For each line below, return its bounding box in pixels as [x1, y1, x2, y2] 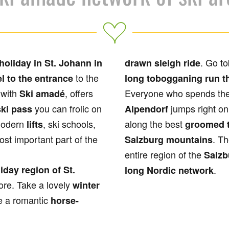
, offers [65, 86, 93, 100]
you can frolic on [32, 102, 102, 115]
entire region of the [125, 148, 204, 161]
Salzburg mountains [125, 133, 213, 146]
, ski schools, [43, 117, 96, 130]
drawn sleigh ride [125, 56, 200, 70]
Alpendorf [125, 102, 168, 116]
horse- [51, 194, 79, 207]
